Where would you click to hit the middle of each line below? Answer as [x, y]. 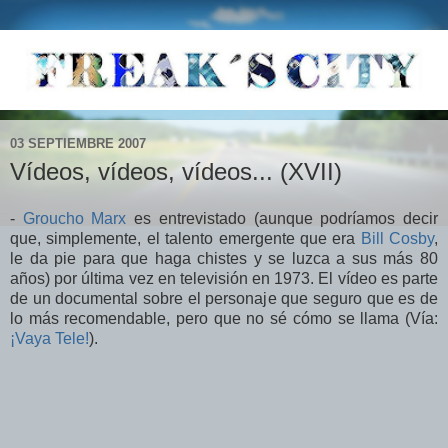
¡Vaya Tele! [49, 339]
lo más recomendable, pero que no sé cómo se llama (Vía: [224, 319]
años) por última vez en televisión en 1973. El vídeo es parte [224, 279]
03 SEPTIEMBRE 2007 [78, 144]
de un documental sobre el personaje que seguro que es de [224, 299]
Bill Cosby [397, 239]
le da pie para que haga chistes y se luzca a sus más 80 [224, 259]
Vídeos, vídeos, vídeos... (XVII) [176, 171]
